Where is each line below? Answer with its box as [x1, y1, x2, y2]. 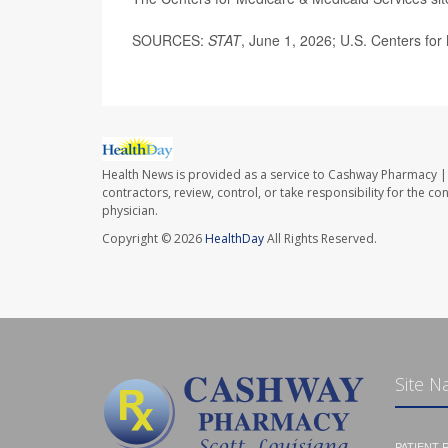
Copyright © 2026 [102, 230, 205, 248]
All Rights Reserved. [264, 230, 377, 248]
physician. [102, 202, 158, 220]
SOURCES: [132, 30, 208, 50]
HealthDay [205, 230, 264, 248]
